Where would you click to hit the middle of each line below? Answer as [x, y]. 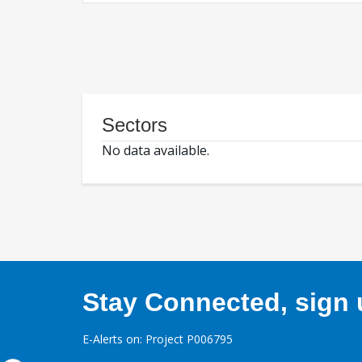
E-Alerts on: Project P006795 [158, 339]
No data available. [156, 151]
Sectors [135, 125]
